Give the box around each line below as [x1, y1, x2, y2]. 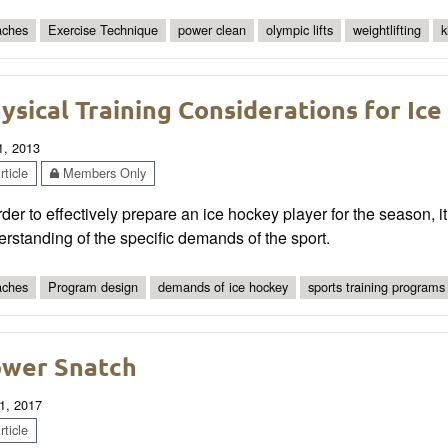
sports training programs [308, 277, 445, 297]
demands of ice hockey [158, 277, 288, 297]
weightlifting [353, 20, 421, 40]
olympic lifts [266, 20, 333, 40]
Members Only [59, 163, 146, 183]
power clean [178, 20, 246, 40]
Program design [48, 277, 138, 297]
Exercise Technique [48, 20, 158, 40]
